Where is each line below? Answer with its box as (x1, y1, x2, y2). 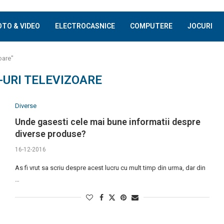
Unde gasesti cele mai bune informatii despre (14, 116, 200, 127)
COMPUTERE (130, 22, 172, 30)
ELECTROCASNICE (55, 22, 115, 30)
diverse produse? (14, 128, 86, 139)
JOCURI (187, 22, 212, 30)
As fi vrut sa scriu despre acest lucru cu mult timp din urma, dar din (14, 164, 205, 171)
